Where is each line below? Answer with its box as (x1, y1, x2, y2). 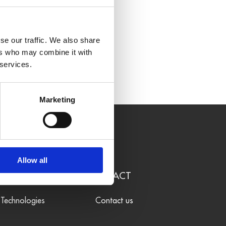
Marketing (39, 95, 75, 104)
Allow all (17, 156, 47, 165)
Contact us (93, 195, 133, 206)
